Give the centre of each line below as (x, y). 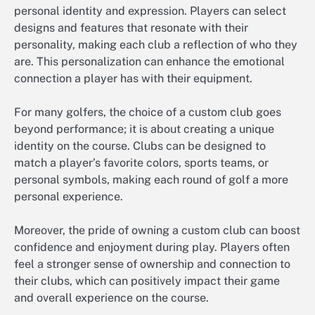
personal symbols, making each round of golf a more (151, 180)
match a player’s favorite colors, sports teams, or (141, 163)
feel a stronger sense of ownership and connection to (152, 264)
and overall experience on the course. (111, 298)
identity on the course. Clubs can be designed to (140, 146)
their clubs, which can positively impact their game (147, 281)
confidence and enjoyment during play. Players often (152, 247)
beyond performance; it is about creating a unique (144, 129)
